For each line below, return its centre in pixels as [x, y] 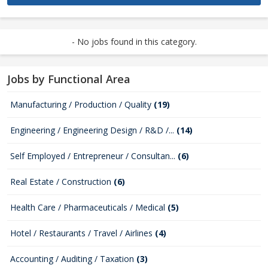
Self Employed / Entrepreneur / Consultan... [94, 156]
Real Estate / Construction [62, 182]
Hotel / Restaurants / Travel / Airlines [83, 233]
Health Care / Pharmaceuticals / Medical [89, 207]
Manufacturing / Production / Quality [82, 104]
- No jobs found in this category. [134, 42]
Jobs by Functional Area [69, 79]
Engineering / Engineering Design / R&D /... [93, 130]
